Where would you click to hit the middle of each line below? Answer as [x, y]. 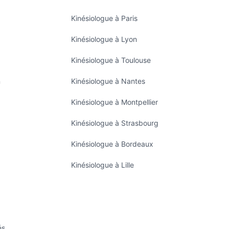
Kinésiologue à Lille [102, 165]
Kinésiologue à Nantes [108, 81]
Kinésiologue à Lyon [104, 39]
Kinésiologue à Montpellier [114, 102]
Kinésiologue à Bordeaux [112, 144]
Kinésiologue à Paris [104, 18]
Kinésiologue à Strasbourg [114, 123]
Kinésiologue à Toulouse [111, 60]
